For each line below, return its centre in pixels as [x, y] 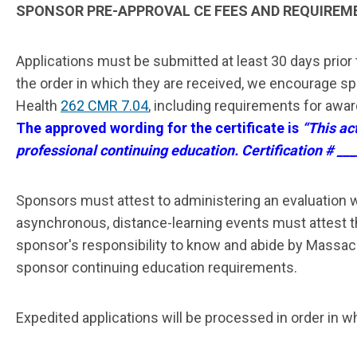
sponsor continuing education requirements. [158, 268]
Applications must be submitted [117, 61]
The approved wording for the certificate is [159, 128]
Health [38, 106]
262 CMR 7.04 [104, 106]
